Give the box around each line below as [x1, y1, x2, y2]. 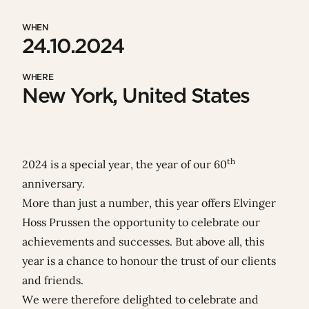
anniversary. [22, 177, 85, 191]
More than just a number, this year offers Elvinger [22, 196, 276, 210]
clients [241, 254, 276, 268]
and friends [22, 273, 81, 288]
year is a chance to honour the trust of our [22, 254, 241, 268]
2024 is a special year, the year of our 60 [22, 157, 227, 172]
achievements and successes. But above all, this [22, 235, 264, 249]
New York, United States [22, 83, 250, 108]
